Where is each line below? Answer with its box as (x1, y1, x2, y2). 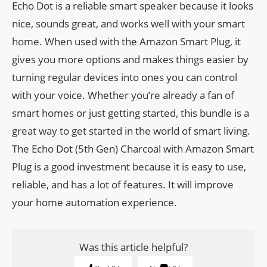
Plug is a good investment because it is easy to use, (12, 160, 246, 174)
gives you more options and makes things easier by (12, 52, 249, 67)
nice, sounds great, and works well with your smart (12, 17, 245, 31)
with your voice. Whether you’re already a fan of (12, 88, 234, 103)
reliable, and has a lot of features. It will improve (12, 178, 234, 192)
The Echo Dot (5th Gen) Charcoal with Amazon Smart (12, 142, 254, 156)
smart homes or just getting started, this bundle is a (12, 106, 249, 120)
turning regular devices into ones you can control (12, 70, 237, 85)
